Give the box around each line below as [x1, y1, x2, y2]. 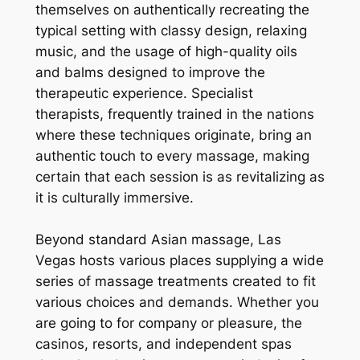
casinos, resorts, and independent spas [35, 336, 292, 353]
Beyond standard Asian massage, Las [35, 231, 281, 248]
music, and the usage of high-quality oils [35, 43, 297, 60]
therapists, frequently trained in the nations [35, 106, 314, 123]
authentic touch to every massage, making [35, 148, 309, 165]
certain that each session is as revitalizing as [35, 169, 325, 186]
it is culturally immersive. [35, 190, 194, 207]
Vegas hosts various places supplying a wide [35, 252, 324, 269]
